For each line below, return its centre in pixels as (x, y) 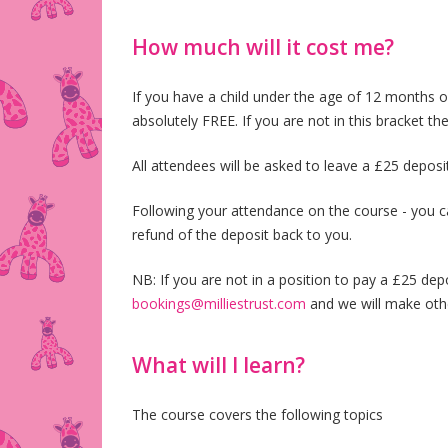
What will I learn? (218, 365)
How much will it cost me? (263, 47)
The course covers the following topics (257, 414)
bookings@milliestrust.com (219, 303)
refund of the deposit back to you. (242, 234)
